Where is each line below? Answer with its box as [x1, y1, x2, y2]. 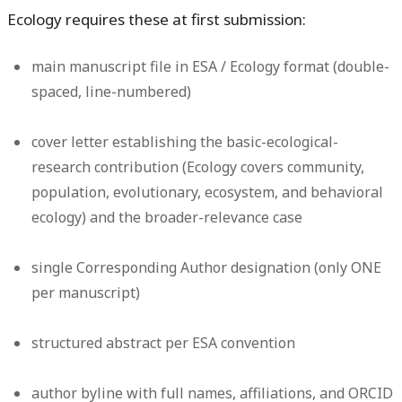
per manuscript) [31, 282, 141, 302]
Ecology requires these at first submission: [7, 8, 306, 30]
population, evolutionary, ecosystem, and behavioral [31, 181, 384, 202]
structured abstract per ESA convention [31, 332, 296, 353]
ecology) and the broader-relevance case [31, 206, 303, 227]
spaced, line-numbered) [31, 81, 192, 101]
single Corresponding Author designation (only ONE [31, 257, 382, 277]
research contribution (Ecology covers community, [31, 156, 365, 177]
